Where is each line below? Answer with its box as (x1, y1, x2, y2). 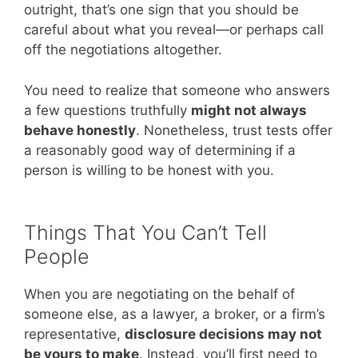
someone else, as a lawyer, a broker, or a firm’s (24, 306, 325, 323)
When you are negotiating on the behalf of (24, 286, 295, 303)
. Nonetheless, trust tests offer (136, 121, 332, 138)
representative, (24, 326, 125, 343)
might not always (191, 101, 307, 118)
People (24, 245, 89, 269)
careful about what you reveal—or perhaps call (24, 22, 324, 38)
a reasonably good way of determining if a (24, 141, 296, 158)
